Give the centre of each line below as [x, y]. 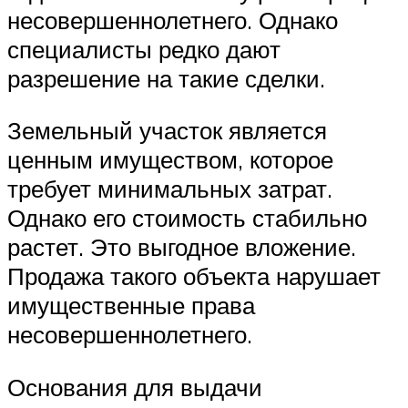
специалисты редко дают [144, 49]
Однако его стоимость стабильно [187, 218]
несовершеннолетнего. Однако [173, 20]
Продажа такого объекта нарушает [194, 276]
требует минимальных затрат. [170, 189]
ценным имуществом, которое [170, 160]
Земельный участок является [167, 131]
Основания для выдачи [135, 388]
